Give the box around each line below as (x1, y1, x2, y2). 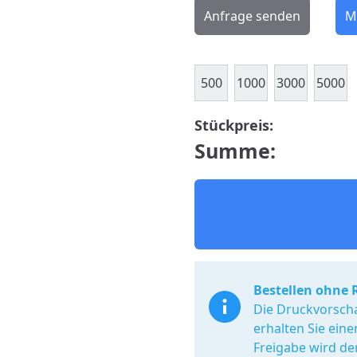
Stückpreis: (194, 116, 273, 135)
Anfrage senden (204, 7, 300, 25)
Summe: (194, 137, 276, 164)
